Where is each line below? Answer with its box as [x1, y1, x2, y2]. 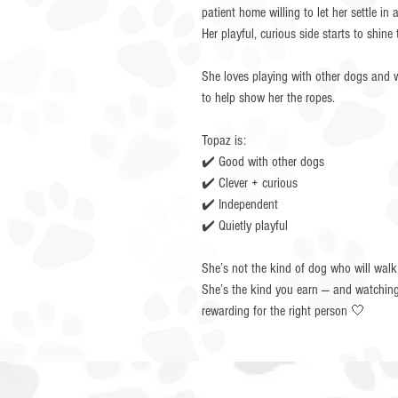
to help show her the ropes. [202, 90, 335, 106]
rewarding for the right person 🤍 [202, 303, 365, 319]
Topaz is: [202, 132, 246, 148]
